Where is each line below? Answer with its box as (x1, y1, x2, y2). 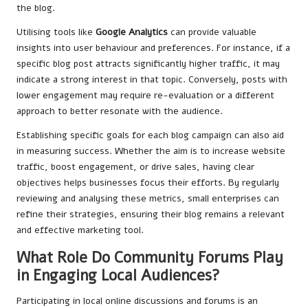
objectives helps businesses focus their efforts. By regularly (16, 175, 279, 189)
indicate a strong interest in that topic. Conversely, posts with (16, 72, 287, 86)
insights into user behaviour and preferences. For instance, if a (16, 41, 290, 54)
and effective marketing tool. (16, 223, 144, 236)
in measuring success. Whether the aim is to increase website (16, 144, 285, 157)
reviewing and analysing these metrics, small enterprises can (16, 191, 279, 205)
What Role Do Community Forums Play (16, 246, 283, 268)
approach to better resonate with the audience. (16, 104, 223, 118)
